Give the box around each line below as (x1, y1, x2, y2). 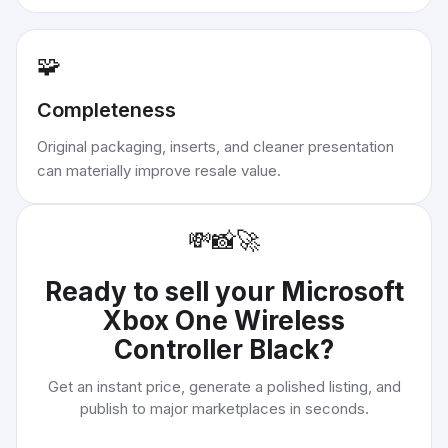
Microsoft (280, 276, 404, 307)
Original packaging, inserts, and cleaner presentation (37, 137, 394, 156)
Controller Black (114, 334, 320, 365)
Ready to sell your (44, 276, 281, 307)
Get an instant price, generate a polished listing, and (47, 377, 401, 396)
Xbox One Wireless (103, 305, 345, 336)
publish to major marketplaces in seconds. (79, 399, 369, 418)
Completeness (37, 98, 176, 122)
